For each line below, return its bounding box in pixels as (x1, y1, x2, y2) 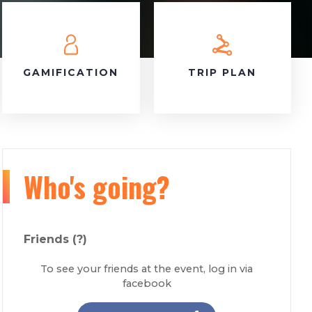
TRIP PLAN (188, 66, 257, 79)
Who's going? (24, 166, 171, 208)
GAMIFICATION (23, 66, 119, 79)
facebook (122, 277, 171, 290)
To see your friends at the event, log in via (40, 263, 253, 275)
